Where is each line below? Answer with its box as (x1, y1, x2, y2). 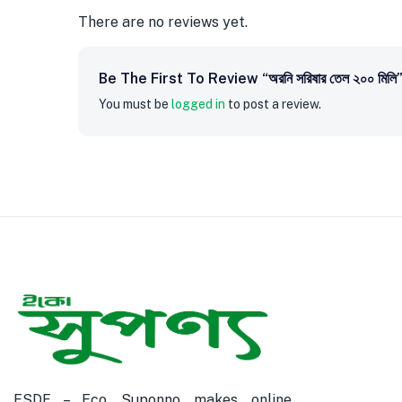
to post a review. (225, 97, 321, 112)
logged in (171, 97, 225, 112)
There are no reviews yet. (78, 13, 248, 31)
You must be (99, 97, 171, 112)
